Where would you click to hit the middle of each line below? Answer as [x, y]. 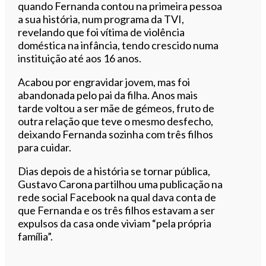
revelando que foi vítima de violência [102, 32]
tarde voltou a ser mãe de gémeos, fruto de [116, 108]
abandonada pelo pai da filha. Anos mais [108, 95]
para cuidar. [45, 147]
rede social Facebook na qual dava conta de [117, 197]
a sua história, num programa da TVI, [101, 19]
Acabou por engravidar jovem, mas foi [104, 82]
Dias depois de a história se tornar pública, [114, 171]
